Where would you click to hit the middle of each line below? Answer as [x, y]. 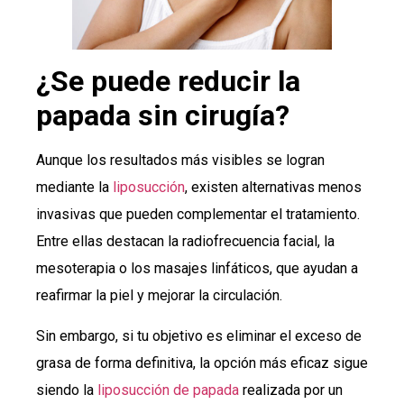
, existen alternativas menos [273, 188]
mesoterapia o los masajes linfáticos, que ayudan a [197, 269]
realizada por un [291, 390]
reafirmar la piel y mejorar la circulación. [159, 296]
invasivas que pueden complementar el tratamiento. [198, 215]
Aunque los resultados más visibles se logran [180, 161]
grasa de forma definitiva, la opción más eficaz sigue [202, 363]
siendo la [67, 390]
